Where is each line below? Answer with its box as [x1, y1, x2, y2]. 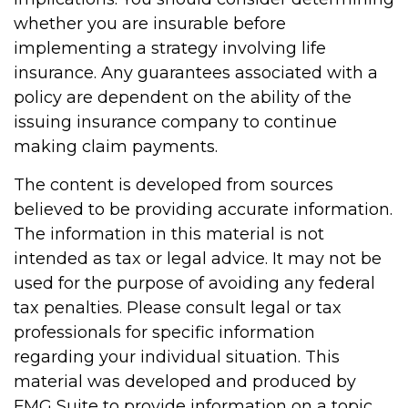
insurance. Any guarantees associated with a [14, 63, 378, 83]
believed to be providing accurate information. [14, 199, 393, 219]
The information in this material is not [14, 224, 324, 244]
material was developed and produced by [14, 372, 356, 392]
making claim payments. [14, 137, 218, 157]
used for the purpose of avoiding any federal [14, 273, 375, 293]
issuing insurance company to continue [14, 112, 337, 132]
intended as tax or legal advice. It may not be [14, 249, 382, 269]
